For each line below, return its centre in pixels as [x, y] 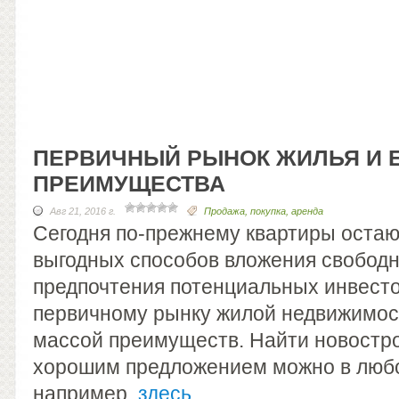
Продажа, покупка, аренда [264, 211]
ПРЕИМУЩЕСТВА [129, 183]
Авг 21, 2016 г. [83, 211]
